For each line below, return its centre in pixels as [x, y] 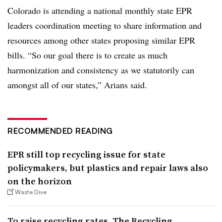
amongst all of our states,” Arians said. [77, 85]
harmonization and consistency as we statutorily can [101, 70]
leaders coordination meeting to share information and [105, 25]
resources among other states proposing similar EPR [101, 40]
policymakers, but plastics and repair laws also [108, 168]
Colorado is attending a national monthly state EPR [100, 10]
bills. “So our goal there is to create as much [87, 55]
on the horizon [40, 181]
